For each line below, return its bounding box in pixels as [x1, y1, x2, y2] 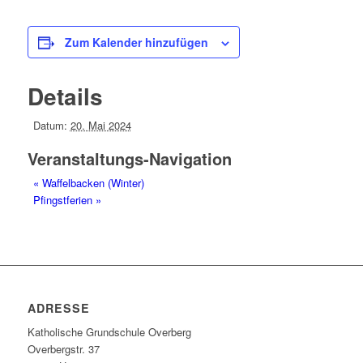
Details [27, 79, 103, 113]
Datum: [32, 117, 67, 134]
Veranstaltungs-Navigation [27, 147, 232, 171]
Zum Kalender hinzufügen [64, 34, 208, 51]
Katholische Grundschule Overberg [27, 324, 191, 340]
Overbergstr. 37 [27, 341, 100, 357]
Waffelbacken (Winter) [38, 175, 144, 191]
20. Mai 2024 [70, 117, 131, 134]
